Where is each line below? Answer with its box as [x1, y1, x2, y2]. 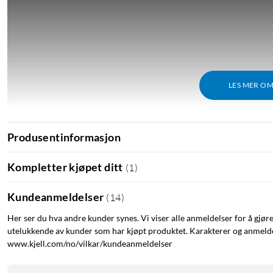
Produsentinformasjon [7, 130, 121, 144]
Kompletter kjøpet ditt [7, 160, 123, 174]
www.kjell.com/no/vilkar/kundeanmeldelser [7, 238, 172, 249]
